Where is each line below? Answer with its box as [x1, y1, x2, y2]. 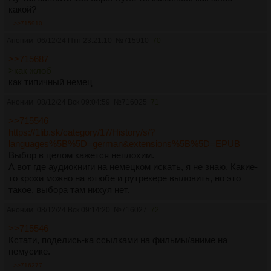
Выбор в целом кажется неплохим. [8, 150, 154, 161]
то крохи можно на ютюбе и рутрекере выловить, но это [8, 173, 241, 184]
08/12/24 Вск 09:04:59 [37, 98, 110, 107]
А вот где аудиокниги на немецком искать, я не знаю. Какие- [8, 162, 258, 172]
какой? [8, 4, 36, 15]
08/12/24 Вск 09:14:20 [37, 206, 110, 215]
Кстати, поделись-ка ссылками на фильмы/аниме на [8, 235, 227, 246]
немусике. [8, 246, 50, 257]
